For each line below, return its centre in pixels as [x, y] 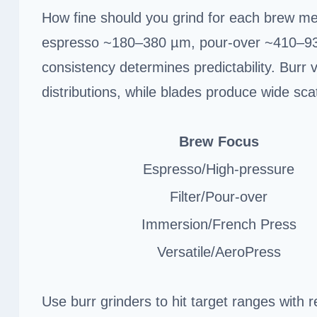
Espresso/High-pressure [219, 169]
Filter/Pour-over [219, 196]
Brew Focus [219, 141]
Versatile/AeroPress [219, 252]
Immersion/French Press [219, 224]
